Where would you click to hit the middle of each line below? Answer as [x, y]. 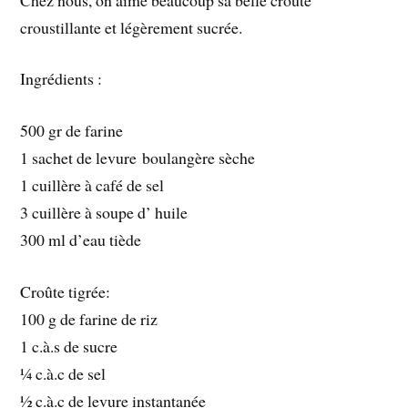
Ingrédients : [61, 79]
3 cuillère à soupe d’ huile [104, 213]
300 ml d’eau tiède [81, 240]
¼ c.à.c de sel [63, 373]
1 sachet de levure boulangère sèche [138, 158]
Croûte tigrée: [66, 291]
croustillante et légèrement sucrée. [132, 27]
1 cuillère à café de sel [92, 185]
